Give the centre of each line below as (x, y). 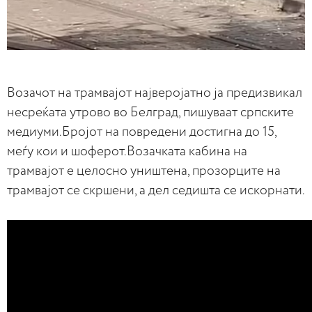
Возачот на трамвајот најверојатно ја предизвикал (155, 93)
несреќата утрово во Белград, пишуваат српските (150, 113)
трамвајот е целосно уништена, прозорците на (144, 171)
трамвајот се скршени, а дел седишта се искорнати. (156, 191)
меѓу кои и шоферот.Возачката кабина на (127, 152)
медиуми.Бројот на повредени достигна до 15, (142, 132)
